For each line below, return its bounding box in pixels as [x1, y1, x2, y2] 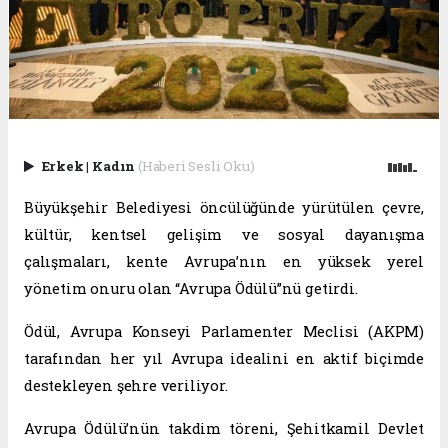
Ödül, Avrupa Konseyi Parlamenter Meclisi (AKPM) [24, 322, 424, 342]
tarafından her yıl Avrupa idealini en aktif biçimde [24, 349, 424, 369]
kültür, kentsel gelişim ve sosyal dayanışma [24, 225, 424, 245]
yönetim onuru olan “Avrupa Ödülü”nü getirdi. [24, 279, 358, 299]
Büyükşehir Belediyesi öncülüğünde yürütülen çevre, [24, 198, 424, 218]
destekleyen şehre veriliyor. [24, 376, 228, 396]
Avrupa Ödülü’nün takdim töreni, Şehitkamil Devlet [24, 419, 424, 439]
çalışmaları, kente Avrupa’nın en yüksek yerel [24, 252, 424, 272]
